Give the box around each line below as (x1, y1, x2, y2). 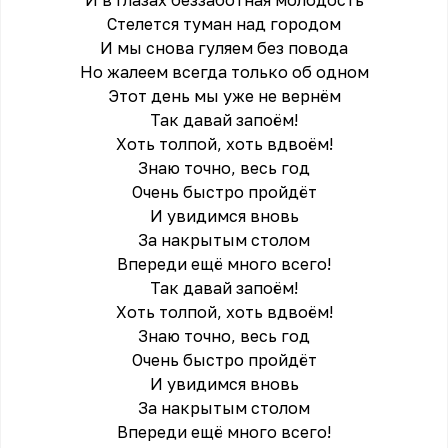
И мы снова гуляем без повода (100, 38, 348, 58)
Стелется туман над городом (107, 14, 341, 34)
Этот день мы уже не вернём (107, 86, 341, 106)
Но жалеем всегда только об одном (79, 62, 369, 82)
